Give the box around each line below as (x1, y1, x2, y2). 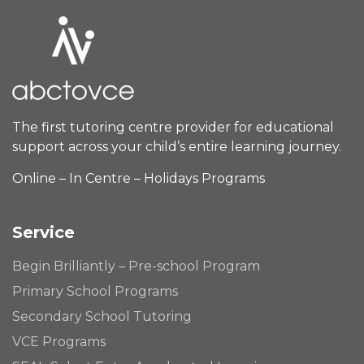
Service (12, 223, 75, 243)
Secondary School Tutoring (12, 309, 192, 325)
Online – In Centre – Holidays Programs (12, 171, 265, 187)
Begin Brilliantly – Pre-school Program (12, 258, 260, 275)
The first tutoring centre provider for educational (12, 119, 334, 136)
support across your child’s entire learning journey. (12, 139, 341, 155)
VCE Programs (12, 334, 106, 350)
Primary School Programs (12, 284, 178, 300)
